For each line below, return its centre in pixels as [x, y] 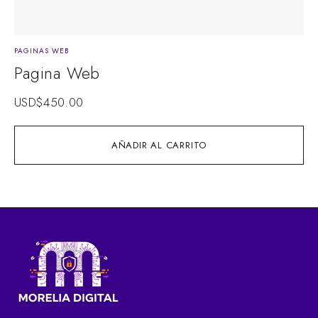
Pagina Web [57, 73]
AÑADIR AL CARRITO [159, 145]
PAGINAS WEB [42, 50]
